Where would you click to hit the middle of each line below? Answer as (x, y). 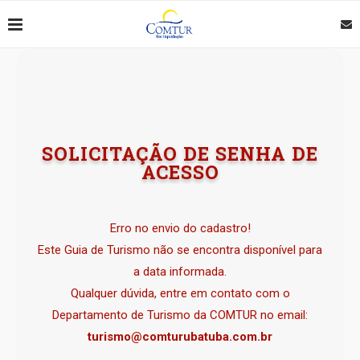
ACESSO (180, 172)
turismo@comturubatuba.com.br (180, 337)
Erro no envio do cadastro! (180, 228)
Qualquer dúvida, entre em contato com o (180, 293)
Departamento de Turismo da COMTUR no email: (180, 315)
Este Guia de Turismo (96, 250)
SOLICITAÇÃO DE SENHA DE (180, 153)
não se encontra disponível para (238, 250)
